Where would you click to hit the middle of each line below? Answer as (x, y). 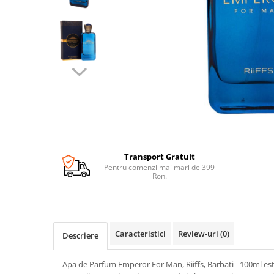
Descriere (80, 235)
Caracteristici (140, 234)
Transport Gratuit (159, 157)
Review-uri (199, 234)
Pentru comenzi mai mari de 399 (160, 167)
